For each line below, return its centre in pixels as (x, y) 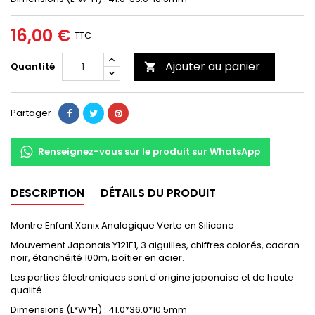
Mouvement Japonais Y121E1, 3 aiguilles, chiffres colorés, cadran (155, 245)
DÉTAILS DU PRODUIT (158, 193)
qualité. (27, 290)
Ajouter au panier (213, 67)
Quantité (33, 67)
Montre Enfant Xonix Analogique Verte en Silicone (123, 226)
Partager (31, 113)
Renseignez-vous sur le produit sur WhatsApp (149, 152)
